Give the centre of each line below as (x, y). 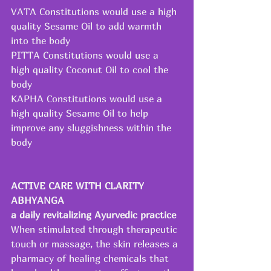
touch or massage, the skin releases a (96, 243)
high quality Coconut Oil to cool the (91, 69)
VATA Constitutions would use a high (95, 11)
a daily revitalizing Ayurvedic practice (93, 214)
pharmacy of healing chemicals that (91, 258)
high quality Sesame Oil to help (81, 113)
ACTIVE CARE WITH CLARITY (79, 185)
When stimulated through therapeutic (96, 229)
